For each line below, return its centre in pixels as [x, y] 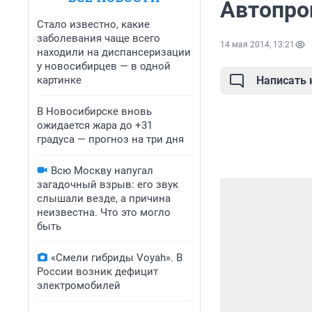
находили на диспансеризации [114, 52]
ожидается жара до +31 [95, 125]
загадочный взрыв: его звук [108, 185]
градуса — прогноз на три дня [110, 139]
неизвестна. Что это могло [104, 212]
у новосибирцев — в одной [104, 66]
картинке [59, 80]
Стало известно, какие [93, 24]
